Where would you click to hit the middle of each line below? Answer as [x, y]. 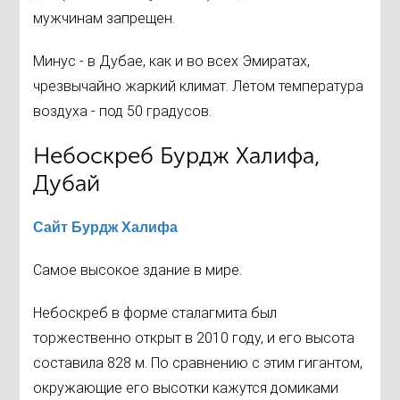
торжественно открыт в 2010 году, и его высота [194, 338]
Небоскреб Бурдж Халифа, [177, 156]
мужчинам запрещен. [104, 19]
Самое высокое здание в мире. [138, 271]
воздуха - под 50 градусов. [123, 112]
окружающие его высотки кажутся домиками [186, 388]
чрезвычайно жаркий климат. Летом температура [199, 87]
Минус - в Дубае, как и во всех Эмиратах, [172, 62]
